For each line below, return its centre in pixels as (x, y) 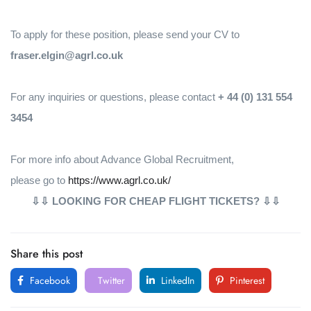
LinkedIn (176, 280)
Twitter (110, 280)
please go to (39, 180)
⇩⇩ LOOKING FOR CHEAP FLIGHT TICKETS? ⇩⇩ (155, 201)
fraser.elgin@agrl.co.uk (67, 55)
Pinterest (246, 280)
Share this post (47, 254)
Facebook (49, 280)
